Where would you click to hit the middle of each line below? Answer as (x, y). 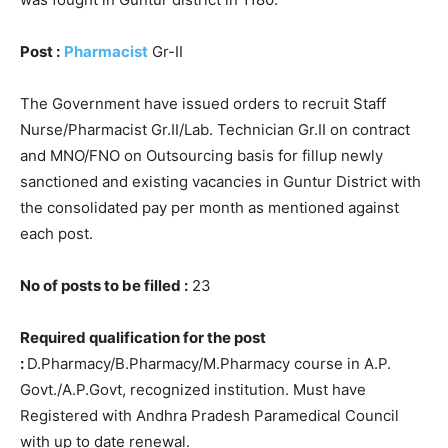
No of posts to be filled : (104, 285)
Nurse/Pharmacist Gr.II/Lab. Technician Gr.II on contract (215, 129)
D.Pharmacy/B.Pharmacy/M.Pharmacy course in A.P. (209, 363)
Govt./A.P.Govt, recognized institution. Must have (193, 389)
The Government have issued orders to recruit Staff (203, 103)
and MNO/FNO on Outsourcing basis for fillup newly (201, 155)
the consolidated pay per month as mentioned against (209, 207)
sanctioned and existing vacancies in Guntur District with (220, 181)
